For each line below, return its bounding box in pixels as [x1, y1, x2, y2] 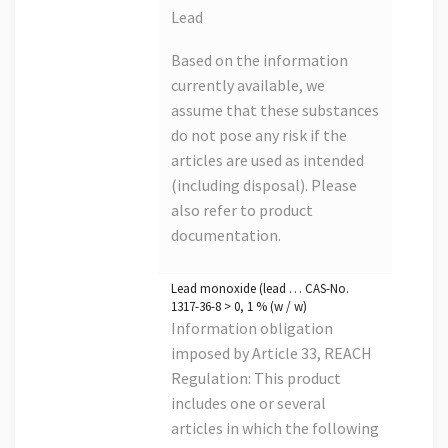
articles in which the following [171, 418, 379, 439]
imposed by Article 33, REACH [171, 343, 372, 364]
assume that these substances [171, 100, 379, 121]
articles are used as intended [171, 150, 364, 171]
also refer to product [171, 200, 313, 221]
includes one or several [171, 393, 326, 414]
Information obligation [171, 318, 333, 339]
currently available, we [171, 75, 325, 96]
